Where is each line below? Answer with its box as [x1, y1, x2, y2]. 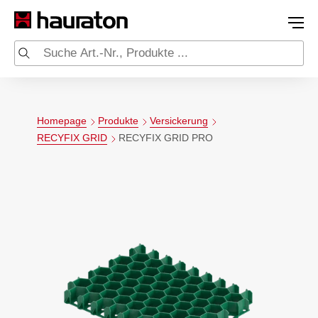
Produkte [98, 115, 138, 127]
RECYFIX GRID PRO [119, 132, 213, 144]
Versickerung [150, 115, 208, 127]
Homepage [37, 115, 87, 127]
